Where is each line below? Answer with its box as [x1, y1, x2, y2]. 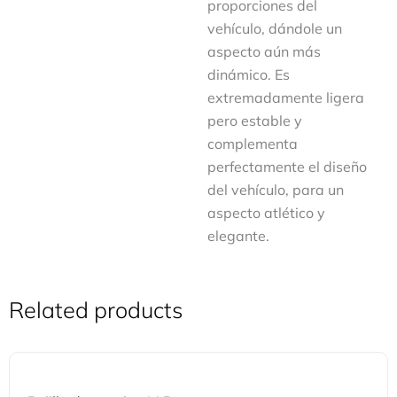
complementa [207, 135, 298, 152]
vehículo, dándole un [207, 19, 342, 37]
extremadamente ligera [207, 89, 364, 106]
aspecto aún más [207, 43, 321, 60]
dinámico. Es [207, 66, 290, 83]
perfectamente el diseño [207, 158, 367, 175]
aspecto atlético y [207, 204, 325, 222]
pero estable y [207, 112, 302, 129]
